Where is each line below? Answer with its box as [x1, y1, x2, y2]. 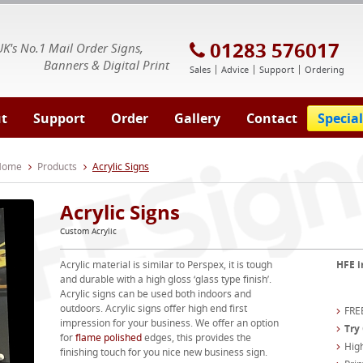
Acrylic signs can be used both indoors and [59, 287, 251, 301]
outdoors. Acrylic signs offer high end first [59, 301, 247, 315]
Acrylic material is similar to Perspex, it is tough [59, 258, 272, 271]
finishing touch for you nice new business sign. [59, 345, 267, 359]
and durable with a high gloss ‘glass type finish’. [59, 272, 271, 286]
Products [37, 160, 77, 173]
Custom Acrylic [59, 226, 117, 237]
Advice [221, 63, 249, 75]
